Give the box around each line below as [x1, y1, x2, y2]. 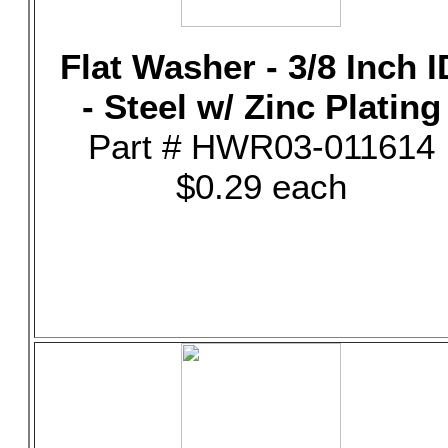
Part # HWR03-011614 [87, 127, 435, 166]
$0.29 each [175, 167, 347, 206]
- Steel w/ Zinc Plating [81, 87, 441, 126]
